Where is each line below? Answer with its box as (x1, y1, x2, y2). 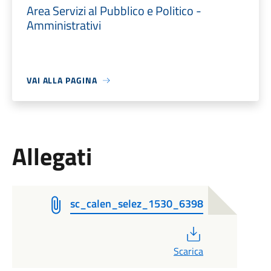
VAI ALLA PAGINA (26, 74, 97, 87)
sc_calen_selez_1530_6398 (70, 195, 203, 212)
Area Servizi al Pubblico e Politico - (26, 1, 201, 20)
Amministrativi (26, 16, 101, 34)
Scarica (173, 244, 203, 258)
